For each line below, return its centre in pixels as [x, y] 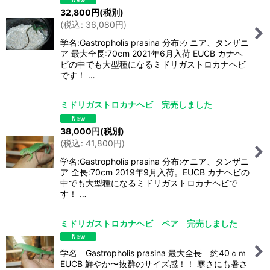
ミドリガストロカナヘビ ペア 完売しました [149, 223]
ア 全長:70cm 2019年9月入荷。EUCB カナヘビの [155, 172]
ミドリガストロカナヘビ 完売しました [136, 104]
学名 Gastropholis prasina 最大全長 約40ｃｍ [153, 253]
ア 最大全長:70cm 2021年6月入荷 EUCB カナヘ [152, 53]
